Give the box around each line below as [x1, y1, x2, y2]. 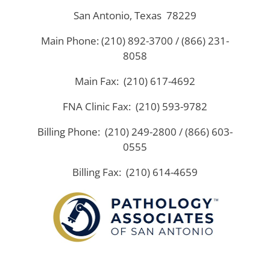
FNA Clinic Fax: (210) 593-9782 [63, 99, 207, 114]
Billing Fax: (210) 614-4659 [72, 165, 198, 180]
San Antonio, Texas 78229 [74, 8, 196, 23]
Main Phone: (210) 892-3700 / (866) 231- [41, 34, 229, 48]
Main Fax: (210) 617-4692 [75, 74, 195, 89]
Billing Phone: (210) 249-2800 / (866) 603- [37, 125, 233, 139]
